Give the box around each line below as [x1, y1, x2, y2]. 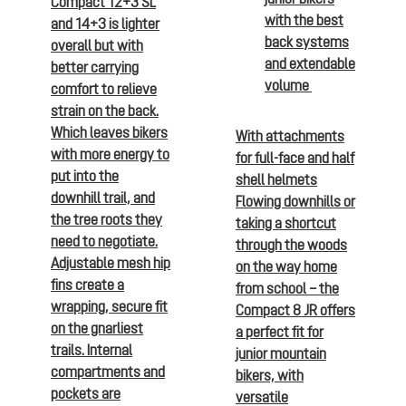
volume [265, 76, 312, 93]
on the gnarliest [51, 319, 143, 336]
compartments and [51, 362, 165, 380]
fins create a [51, 275, 124, 293]
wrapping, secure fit [51, 297, 168, 314]
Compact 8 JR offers [236, 301, 355, 318]
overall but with [51, 36, 143, 53]
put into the [51, 167, 119, 184]
